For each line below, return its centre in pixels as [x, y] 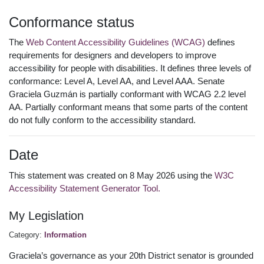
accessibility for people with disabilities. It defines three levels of [130, 68]
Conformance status [72, 22]
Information [65, 235]
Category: [27, 235]
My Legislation [46, 216]
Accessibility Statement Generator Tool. [85, 188]
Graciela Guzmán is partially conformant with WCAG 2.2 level [127, 94]
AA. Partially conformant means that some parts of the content [128, 107]
